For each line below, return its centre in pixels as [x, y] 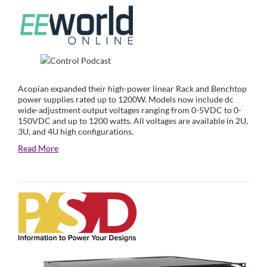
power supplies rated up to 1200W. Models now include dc [126, 100]
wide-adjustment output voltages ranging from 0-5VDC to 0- [130, 110]
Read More [38, 148]
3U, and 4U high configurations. [76, 132]
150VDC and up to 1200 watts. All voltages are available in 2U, [133, 121]
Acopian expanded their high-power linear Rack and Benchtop [132, 89]
